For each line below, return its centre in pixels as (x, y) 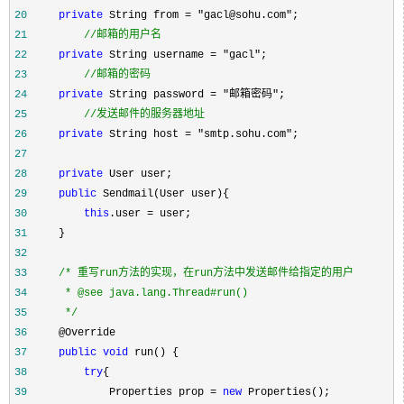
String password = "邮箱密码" (191, 94)
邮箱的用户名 (129, 35)
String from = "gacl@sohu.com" (197, 15)
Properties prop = (125, 392)
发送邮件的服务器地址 (151, 114)
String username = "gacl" (182, 55)
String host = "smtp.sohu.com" (197, 134)
